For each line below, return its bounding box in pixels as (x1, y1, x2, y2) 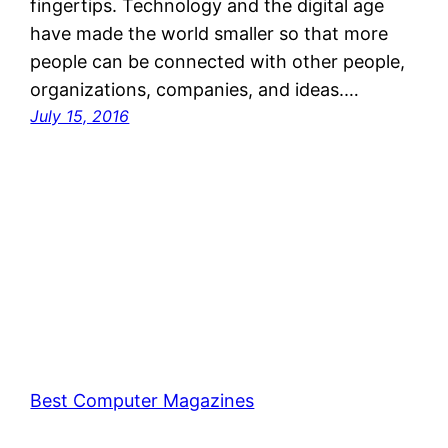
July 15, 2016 (30, 106, 130, 127)
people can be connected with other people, (30, 51, 406, 73)
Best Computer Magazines (30, 390, 255, 412)
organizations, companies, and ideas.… (30, 79, 360, 101)
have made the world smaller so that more (30, 23, 389, 45)
